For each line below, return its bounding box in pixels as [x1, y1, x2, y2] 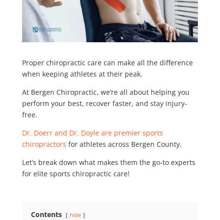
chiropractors [22, 139, 66, 149]
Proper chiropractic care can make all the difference [22, 57, 193, 67]
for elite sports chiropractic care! [22, 168, 130, 178]
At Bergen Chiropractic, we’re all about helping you [22, 87, 190, 97]
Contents [30, 209, 62, 219]
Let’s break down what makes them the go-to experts [22, 157, 195, 167]
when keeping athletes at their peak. [22, 69, 144, 79]
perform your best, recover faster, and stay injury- [22, 98, 187, 108]
